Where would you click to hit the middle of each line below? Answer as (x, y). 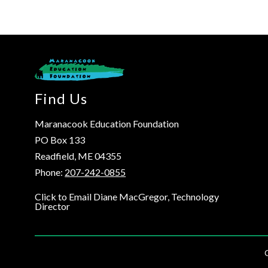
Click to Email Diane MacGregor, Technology (127, 197)
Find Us (61, 99)
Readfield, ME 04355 (78, 156)
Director (53, 206)
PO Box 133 (60, 140)
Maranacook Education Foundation (107, 124)
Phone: (50, 172)
